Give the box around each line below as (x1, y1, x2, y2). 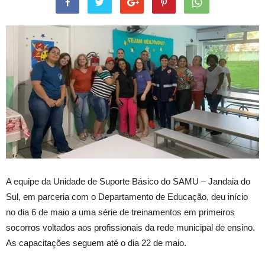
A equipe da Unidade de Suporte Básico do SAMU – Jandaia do (6, 176, 250, 186)
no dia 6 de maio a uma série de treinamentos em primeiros (6, 206, 235, 217)
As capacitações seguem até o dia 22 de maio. (6, 237, 186, 248)
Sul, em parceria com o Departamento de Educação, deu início (6, 191, 248, 202)
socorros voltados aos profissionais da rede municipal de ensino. (6, 222, 255, 232)
